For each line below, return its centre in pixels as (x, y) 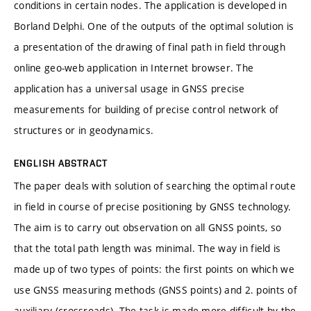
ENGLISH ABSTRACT (61, 163)
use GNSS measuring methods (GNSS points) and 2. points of (155, 289)
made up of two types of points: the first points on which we (154, 269)
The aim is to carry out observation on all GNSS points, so (148, 227)
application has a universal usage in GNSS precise (129, 88)
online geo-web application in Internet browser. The (134, 67)
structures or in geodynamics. (84, 130)
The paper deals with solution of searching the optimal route (155, 185)
